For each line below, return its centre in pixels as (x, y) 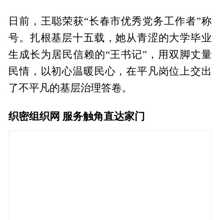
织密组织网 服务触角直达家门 (77, 116)
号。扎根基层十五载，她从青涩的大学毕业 (110, 38)
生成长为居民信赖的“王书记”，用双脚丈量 (110, 54)
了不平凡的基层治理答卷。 (70, 88)
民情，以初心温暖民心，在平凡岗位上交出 (110, 71)
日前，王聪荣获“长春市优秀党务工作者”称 (110, 21)
